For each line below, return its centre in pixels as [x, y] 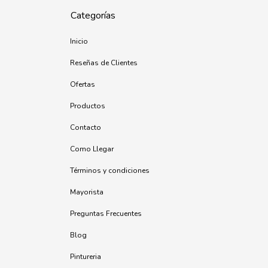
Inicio [79, 41]
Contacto [86, 127]
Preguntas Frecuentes [106, 214]
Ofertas [83, 84]
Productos [88, 106]
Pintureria [86, 257]
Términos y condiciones [110, 170]
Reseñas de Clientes [104, 63]
